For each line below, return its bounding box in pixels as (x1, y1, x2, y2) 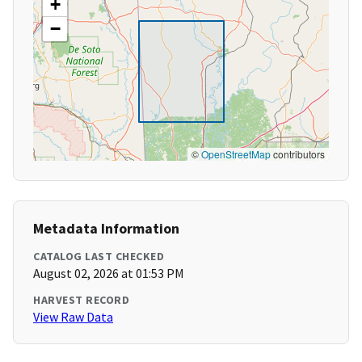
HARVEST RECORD (33, 293, 129, 308)
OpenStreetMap (201, 147, 271, 162)
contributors (271, 147, 325, 162)
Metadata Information (33, 219, 179, 238)
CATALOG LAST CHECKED (33, 249, 164, 264)
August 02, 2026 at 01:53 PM (33, 265, 184, 282)
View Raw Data (33, 309, 113, 326)
